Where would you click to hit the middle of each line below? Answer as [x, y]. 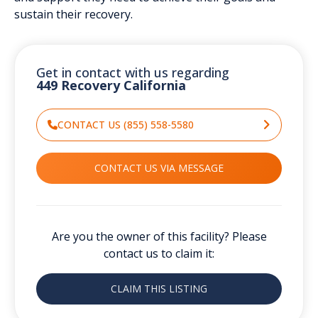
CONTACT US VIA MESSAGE [159, 168]
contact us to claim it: [159, 253]
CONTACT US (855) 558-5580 [126, 124]
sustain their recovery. [73, 14]
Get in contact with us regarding [133, 72]
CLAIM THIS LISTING [159, 288]
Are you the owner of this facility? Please [159, 236]
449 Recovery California [111, 85]
